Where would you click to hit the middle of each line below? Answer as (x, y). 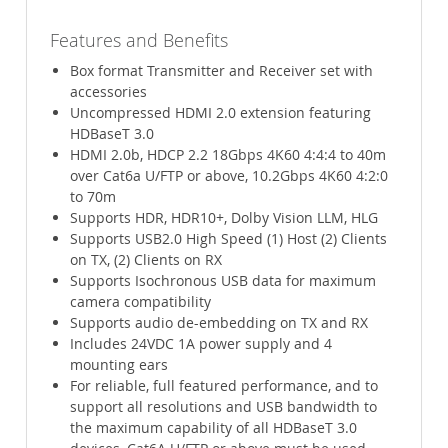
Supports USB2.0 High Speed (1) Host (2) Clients (229, 239)
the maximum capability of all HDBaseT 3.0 (214, 428)
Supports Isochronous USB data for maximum (223, 281)
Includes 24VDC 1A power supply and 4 (201, 344)
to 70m (93, 197)
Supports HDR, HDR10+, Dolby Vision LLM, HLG (224, 218)
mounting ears (119, 365)
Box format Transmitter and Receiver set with (222, 71)
